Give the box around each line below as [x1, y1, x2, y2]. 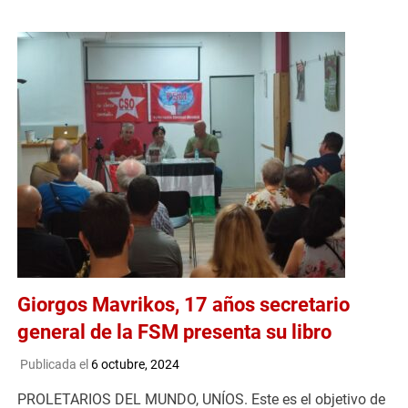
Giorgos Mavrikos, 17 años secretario [17, 292, 351, 316]
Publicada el [19, 356, 91, 372]
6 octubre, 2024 [90, 356, 179, 372]
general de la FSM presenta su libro [17, 320, 332, 343]
